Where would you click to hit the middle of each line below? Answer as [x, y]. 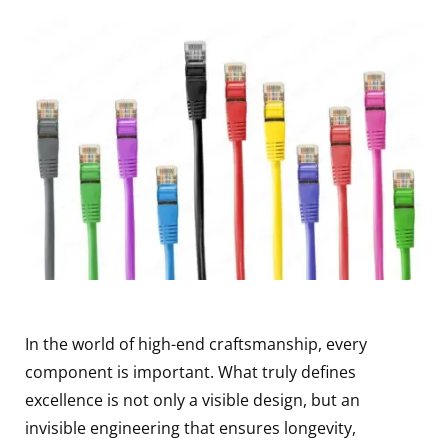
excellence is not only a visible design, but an [192, 399]
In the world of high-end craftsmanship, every [196, 343]
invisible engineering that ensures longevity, [190, 427]
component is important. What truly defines [190, 371]
